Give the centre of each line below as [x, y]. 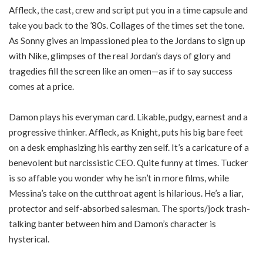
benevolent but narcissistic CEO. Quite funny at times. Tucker [129, 162]
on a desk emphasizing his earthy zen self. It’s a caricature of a [129, 147]
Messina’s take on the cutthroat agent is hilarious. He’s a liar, [126, 193]
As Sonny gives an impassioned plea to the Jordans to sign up [127, 41]
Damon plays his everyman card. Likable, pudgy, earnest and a [128, 117]
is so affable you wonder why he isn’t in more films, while [119, 178]
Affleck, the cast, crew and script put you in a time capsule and [128, 10]
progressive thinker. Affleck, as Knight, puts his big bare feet [126, 132]
